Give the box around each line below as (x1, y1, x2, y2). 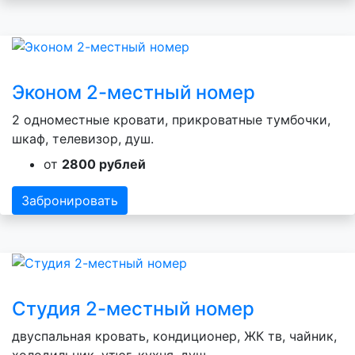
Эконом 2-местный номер (12, 80, 255, 104)
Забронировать (21, 192, 118, 208)
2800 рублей (62, 155, 146, 172)
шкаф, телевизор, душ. (12, 130, 154, 147)
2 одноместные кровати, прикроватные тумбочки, (12, 111, 330, 128)
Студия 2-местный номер (12, 297, 254, 321)
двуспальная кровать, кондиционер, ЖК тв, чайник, (12, 328, 337, 345)
